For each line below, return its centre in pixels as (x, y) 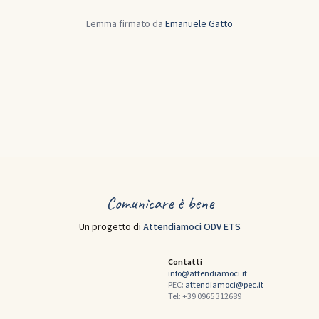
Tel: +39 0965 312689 (205, 297)
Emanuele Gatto (199, 24)
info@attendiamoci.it (208, 274)
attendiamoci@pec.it (224, 285)
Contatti (185, 262)
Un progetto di (111, 227)
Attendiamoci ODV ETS (192, 227)
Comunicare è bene (159, 203)
